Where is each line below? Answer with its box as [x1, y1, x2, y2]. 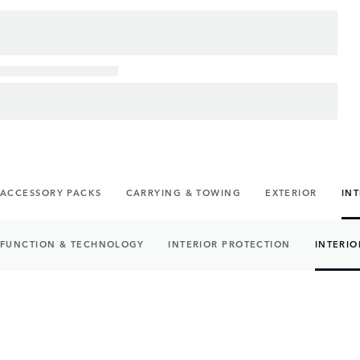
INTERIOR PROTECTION [168, 236, 291, 251]
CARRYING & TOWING [125, 185, 242, 199]
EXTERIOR [265, 185, 317, 199]
